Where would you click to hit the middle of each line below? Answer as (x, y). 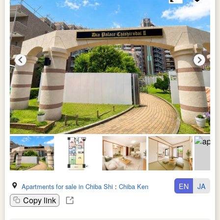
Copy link (40, 200)
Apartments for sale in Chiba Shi (67, 186)
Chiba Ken (134, 186)
